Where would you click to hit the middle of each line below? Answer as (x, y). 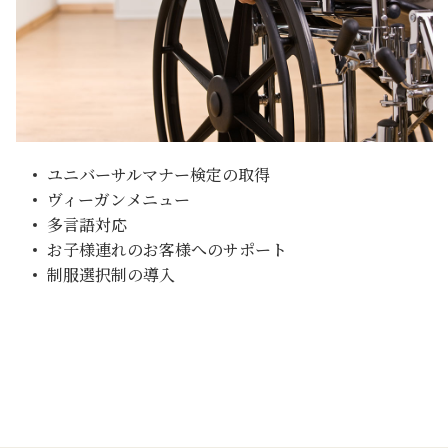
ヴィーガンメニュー (119, 199)
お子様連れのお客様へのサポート (167, 249)
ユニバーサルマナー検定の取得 (159, 174)
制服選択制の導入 (111, 274)
